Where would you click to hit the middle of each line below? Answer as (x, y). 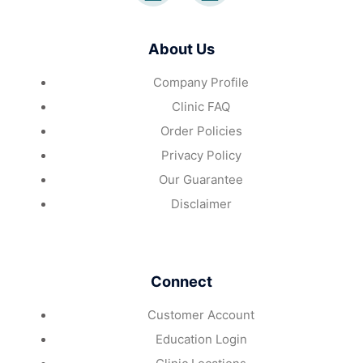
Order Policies (201, 130)
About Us (181, 48)
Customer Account (201, 314)
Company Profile (201, 82)
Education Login (201, 339)
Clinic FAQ (201, 106)
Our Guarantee (201, 179)
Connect (181, 281)
